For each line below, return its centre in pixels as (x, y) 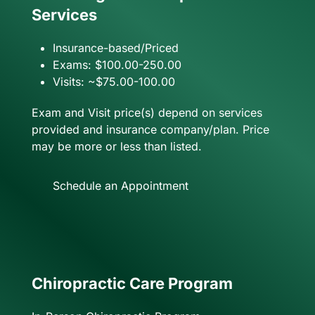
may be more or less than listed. (117, 147)
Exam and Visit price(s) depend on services (147, 113)
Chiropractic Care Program (132, 284)
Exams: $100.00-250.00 (117, 65)
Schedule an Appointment (121, 186)
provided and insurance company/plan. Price (150, 130)
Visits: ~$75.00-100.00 (114, 82)
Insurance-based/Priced (116, 48)
